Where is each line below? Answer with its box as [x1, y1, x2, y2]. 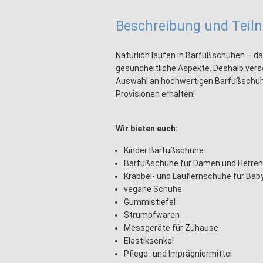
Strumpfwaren [124, 210, 180, 220]
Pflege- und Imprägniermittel [124, 249, 232, 258]
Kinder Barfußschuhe [124, 146, 204, 155]
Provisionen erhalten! [116, 89, 195, 99]
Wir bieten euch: [116, 124, 178, 133]
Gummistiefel [124, 197, 176, 207]
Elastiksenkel [124, 236, 174, 245]
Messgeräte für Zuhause [124, 223, 218, 232]
